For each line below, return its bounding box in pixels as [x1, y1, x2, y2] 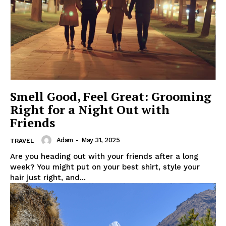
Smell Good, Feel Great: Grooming [10, 88, 211, 104]
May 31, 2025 [81, 136, 120, 144]
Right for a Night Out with [10, 101, 169, 118]
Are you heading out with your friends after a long [10, 151, 198, 161]
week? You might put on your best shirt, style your [10, 162, 200, 172]
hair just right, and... [10, 173, 86, 182]
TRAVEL [10, 137, 34, 144]
